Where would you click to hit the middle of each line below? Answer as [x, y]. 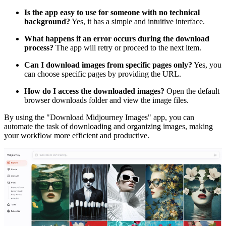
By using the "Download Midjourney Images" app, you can [99, 118]
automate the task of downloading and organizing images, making [108, 127]
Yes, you [207, 65]
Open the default [192, 91]
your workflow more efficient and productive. [77, 136]
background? [47, 22]
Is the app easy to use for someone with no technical [112, 13]
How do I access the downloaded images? [94, 91]
